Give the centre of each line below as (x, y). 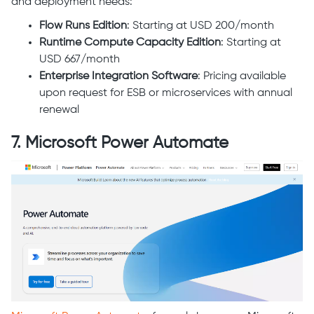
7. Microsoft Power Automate (120, 143)
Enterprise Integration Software (118, 77)
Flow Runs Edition (83, 26)
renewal (59, 110)
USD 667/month (80, 60)
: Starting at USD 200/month (200, 26)
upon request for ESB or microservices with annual (166, 94)
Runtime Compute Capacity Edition (130, 43)
